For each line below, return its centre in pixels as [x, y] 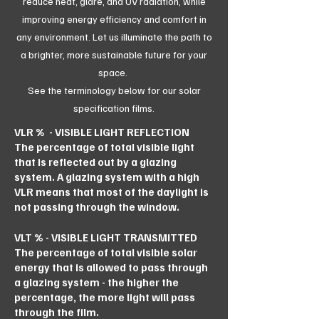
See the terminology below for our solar [114, 90]
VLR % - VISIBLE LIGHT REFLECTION [102, 132]
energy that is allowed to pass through [111, 267]
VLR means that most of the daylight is [111, 192]
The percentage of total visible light [104, 147]
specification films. [114, 108]
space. [114, 72]
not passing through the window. [97, 206]
